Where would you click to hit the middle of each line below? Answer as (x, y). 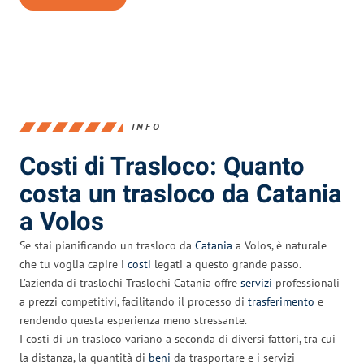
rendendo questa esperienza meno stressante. (133, 320)
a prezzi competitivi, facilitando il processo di (134, 301)
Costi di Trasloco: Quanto (162, 167)
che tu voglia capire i (74, 264)
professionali (306, 282)
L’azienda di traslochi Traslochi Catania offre (130, 282)
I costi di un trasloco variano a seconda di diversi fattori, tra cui (178, 338)
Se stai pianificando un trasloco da (107, 245)
